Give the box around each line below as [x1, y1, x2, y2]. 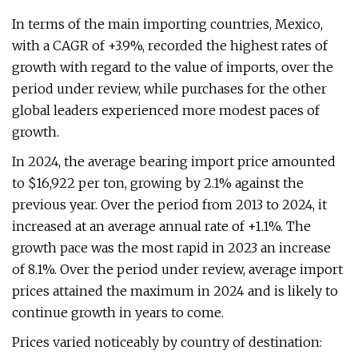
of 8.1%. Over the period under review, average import [12, 261, 343, 277]
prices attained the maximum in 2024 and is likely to [12, 283, 338, 299]
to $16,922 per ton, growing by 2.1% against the [12, 175, 304, 191]
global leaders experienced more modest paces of [12, 102, 320, 118]
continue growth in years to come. [12, 304, 224, 320]
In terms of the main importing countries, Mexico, [12, 16, 323, 32]
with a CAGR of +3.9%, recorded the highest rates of [12, 38, 328, 54]
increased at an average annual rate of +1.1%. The [12, 218, 311, 234]
